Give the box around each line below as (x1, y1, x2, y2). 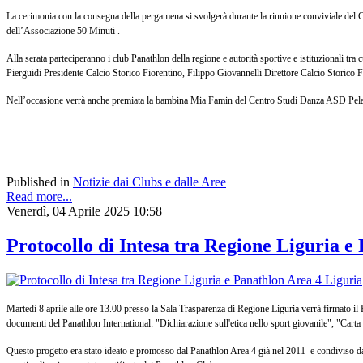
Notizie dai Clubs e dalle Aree (73, 175, 226, 190)
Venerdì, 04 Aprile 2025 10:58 (6, 204, 162, 219)
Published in (6, 175, 70, 190)
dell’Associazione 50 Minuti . (6, 25, 120, 37)
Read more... (6, 190, 72, 204)
